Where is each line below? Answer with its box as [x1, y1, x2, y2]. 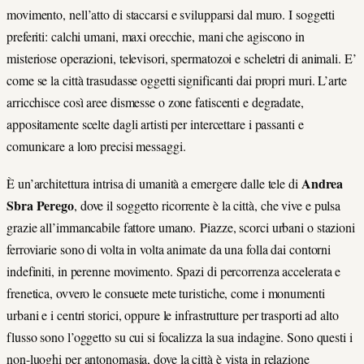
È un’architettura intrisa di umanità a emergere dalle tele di [6, 174, 301, 192]
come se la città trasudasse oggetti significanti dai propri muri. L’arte [6, 71, 347, 89]
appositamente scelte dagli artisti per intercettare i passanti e [6, 115, 304, 132]
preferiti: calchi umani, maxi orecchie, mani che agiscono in [6, 27, 305, 45]
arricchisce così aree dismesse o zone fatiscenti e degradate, [6, 93, 304, 110]
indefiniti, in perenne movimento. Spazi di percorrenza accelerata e [6, 262, 341, 279]
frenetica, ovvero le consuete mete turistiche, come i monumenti [6, 284, 325, 301]
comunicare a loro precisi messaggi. [6, 136, 186, 154]
